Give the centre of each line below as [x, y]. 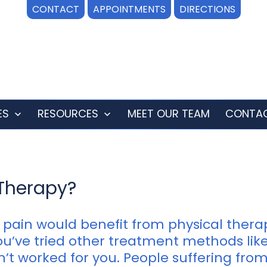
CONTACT [55, 9]
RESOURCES [68, 114]
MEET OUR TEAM [168, 114]
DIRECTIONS [207, 9]
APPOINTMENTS [129, 9]
